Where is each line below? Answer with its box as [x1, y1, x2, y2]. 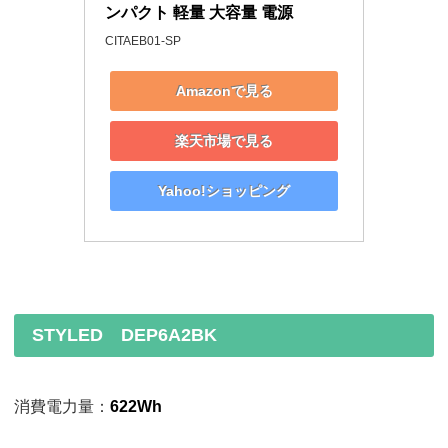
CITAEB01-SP [105, 34, 181, 49]
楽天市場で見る [175, 132, 273, 149]
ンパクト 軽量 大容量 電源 [105, 4, 293, 22]
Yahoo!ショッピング [158, 182, 290, 199]
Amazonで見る [175, 82, 273, 99]
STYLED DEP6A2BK [32, 325, 217, 346]
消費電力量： [14, 398, 110, 416]
